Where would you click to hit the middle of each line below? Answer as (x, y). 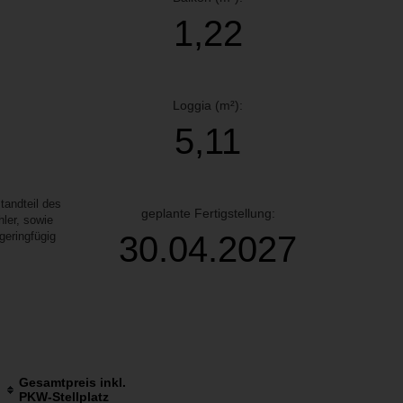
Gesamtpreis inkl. (72, 382)
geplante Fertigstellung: (208, 213)
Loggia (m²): (208, 105)
